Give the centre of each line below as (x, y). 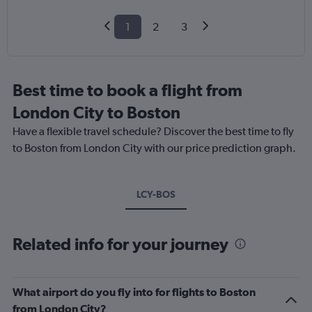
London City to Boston (96, 112)
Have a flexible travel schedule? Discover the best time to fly (153, 132)
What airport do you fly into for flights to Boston (134, 292)
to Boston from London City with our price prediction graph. (154, 148)
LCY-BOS (156, 195)
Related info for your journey (120, 244)
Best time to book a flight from (127, 90)
